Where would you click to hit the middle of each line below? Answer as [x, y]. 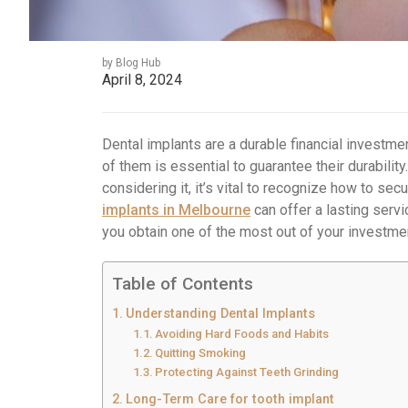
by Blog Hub [131, 62]
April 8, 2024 [142, 79]
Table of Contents [183, 283]
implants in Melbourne [176, 209]
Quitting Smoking [201, 352]
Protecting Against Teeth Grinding [247, 372]
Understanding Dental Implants [220, 313]
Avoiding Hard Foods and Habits [242, 333]
